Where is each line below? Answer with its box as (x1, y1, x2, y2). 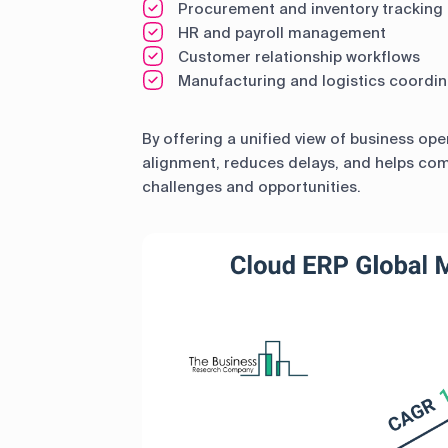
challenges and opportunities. (142, 176, 361, 197)
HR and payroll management (178, 22, 386, 43)
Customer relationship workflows (178, 46, 420, 67)
